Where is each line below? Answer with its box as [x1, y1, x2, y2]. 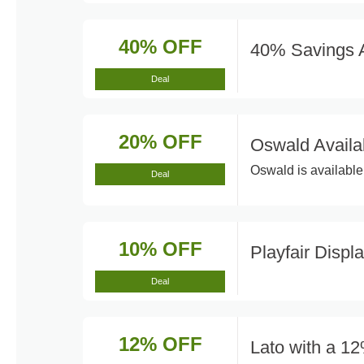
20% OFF [118, 131, 202, 153]
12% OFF [118, 333, 202, 355]
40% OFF [118, 36, 202, 58]
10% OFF [118, 238, 202, 260]
